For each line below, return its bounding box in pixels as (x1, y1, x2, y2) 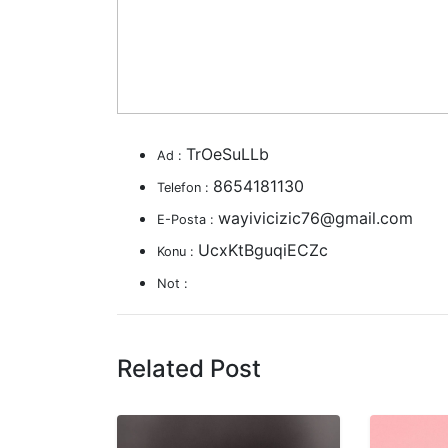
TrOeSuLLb (186, 143, 269, 164)
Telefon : (157, 179, 213, 195)
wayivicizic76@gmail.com (218, 207, 413, 228)
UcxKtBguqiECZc (198, 239, 328, 260)
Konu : (157, 243, 198, 259)
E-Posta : (157, 211, 218, 227)
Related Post (117, 353, 261, 383)
